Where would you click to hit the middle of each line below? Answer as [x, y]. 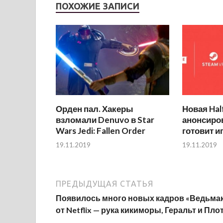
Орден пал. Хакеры [95, 109]
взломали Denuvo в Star [105, 119]
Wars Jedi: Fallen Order [101, 130]
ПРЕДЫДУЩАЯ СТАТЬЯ [105, 184]
